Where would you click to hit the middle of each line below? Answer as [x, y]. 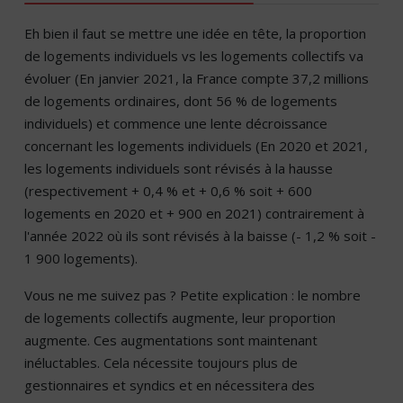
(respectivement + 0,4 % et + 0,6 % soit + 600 [168, 191]
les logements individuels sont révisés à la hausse [179, 169]
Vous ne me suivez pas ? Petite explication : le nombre [193, 296]
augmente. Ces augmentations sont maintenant [171, 340]
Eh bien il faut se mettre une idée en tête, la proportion [195, 34]
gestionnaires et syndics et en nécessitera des [170, 385]
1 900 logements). [81, 259]
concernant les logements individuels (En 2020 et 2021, [196, 146]
